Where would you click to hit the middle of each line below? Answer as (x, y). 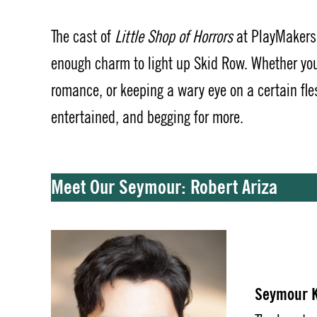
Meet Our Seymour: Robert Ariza (164, 187)
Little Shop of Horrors (174, 37)
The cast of (83, 37)
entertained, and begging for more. (147, 117)
